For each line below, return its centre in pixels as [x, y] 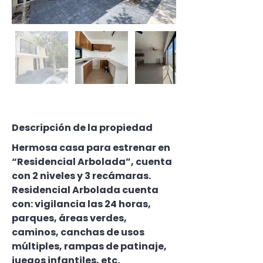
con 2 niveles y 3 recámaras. [81, 176]
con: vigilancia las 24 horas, [82, 204]
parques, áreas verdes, [70, 218]
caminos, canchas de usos [79, 232]
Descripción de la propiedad [82, 128]
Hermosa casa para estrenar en [92, 148]
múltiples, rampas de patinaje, [90, 246]
